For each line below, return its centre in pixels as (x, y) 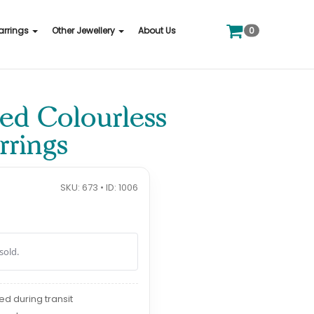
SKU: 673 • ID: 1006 (99, 187)
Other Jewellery (83, 30)
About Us (157, 30)
